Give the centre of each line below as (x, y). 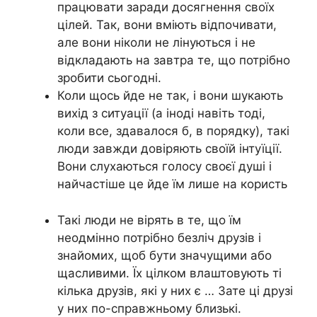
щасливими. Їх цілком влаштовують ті (169, 273)
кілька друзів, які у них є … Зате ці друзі (175, 290)
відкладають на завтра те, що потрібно (174, 60)
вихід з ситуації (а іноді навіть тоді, (161, 114)
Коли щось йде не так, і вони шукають (170, 96)
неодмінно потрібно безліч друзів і (159, 237)
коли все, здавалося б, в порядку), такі (173, 131)
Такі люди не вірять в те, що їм (149, 220)
